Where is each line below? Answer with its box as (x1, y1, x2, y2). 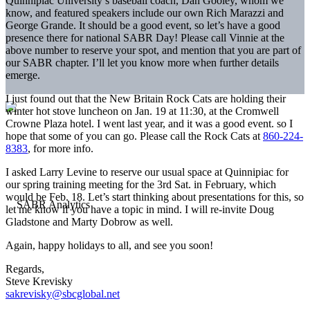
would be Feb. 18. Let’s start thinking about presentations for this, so (6, 190, 304, 203)
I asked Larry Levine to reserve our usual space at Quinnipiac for (6, 165, 289, 178)
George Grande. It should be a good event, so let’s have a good (6, 19, 280, 31)
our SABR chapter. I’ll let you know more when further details (6, 56, 279, 69)
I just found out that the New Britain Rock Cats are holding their (6, 92, 286, 104)
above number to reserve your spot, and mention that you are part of (6, 44, 301, 56)
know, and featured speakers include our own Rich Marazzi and (6, 6, 284, 19)
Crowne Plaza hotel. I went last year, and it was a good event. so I (6, 117, 293, 129)
